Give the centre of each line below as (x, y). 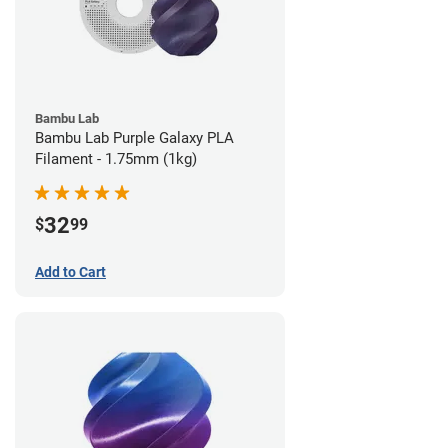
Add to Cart (70, 272)
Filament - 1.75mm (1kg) (116, 159)
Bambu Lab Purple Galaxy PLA (134, 138)
